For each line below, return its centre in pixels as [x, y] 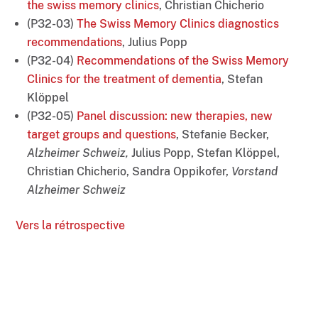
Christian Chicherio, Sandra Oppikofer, [130, 172]
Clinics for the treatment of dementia [125, 79]
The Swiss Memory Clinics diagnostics [178, 24]
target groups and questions [102, 135]
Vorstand [255, 172]
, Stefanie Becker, [223, 135]
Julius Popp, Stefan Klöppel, [206, 153]
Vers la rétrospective [71, 226]
